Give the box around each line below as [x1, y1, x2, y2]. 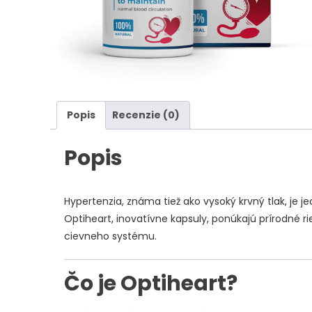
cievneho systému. [64, 229, 157, 244]
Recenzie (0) [112, 107, 180, 122]
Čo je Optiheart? [64, 269, 237, 299]
